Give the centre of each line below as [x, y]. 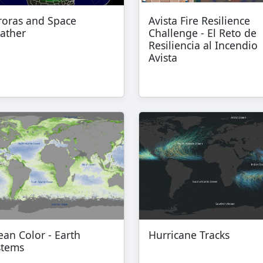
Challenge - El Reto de [203, 33]
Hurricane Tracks [189, 235]
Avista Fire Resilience [199, 21]
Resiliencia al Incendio [203, 45]
